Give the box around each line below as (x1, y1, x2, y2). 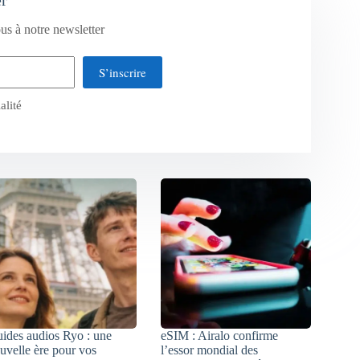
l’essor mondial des (161, 342, 259, 357)
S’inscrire (98, 63, 146, 80)
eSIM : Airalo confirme (161, 328, 279, 342)
